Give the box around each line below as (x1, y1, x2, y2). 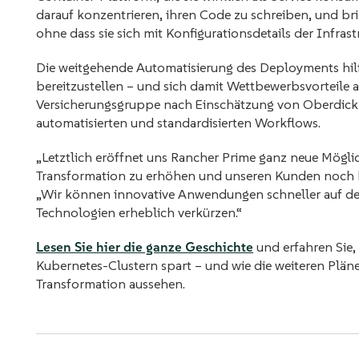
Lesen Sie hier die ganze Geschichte (36, 239, 253, 256)
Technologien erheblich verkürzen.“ (36, 204, 242, 221)
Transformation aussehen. (36, 276, 185, 292)
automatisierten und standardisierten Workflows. (36, 115, 321, 131)
